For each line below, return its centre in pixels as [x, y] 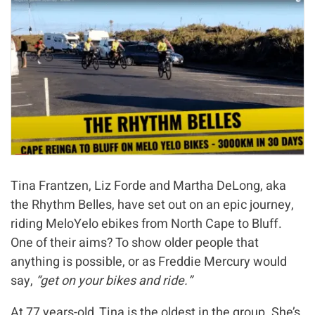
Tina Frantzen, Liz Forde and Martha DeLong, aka [148, 186]
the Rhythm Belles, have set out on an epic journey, [152, 205]
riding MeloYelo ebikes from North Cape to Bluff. [146, 224]
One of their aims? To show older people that [135, 243]
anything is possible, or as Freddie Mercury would [149, 262]
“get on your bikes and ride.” [114, 281]
